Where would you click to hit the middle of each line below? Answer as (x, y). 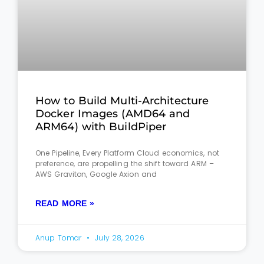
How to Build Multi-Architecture (122, 101)
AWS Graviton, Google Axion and (96, 174)
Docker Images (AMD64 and (113, 114)
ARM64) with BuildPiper (101, 127)
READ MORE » (65, 204)
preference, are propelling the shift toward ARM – (125, 164)
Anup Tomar (60, 238)
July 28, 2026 (118, 238)
